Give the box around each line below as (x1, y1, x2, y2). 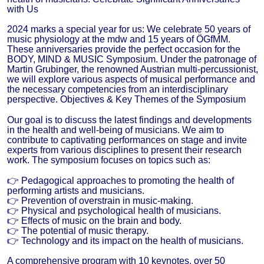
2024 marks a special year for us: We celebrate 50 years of (7, 24, 250, 35)
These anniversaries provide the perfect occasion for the (7, 44, 240, 55)
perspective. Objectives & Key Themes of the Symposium (7, 94, 246, 105)
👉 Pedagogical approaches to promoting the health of (7, 175, 234, 186)
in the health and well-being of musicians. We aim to (7, 124, 224, 135)
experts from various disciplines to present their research (7, 144, 242, 155)
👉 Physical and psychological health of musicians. (7, 205, 221, 216)
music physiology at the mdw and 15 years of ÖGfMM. (7, 34, 230, 45)
